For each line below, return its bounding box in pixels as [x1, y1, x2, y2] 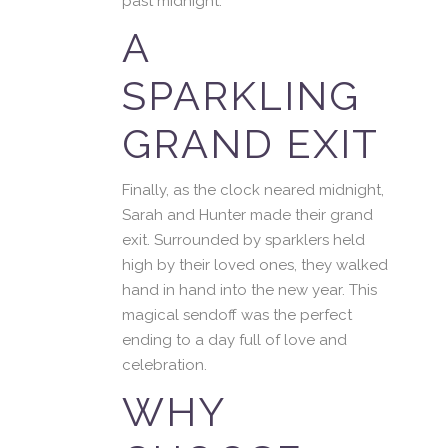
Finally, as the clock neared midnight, [122, 181, 384, 199]
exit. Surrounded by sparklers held [122, 231, 365, 249]
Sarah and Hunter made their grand [122, 206, 373, 224]
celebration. [122, 356, 207, 374]
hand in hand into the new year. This [122, 281, 377, 299]
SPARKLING [122, 72, 360, 119]
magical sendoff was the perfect [122, 306, 352, 324]
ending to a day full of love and [122, 331, 347, 349]
